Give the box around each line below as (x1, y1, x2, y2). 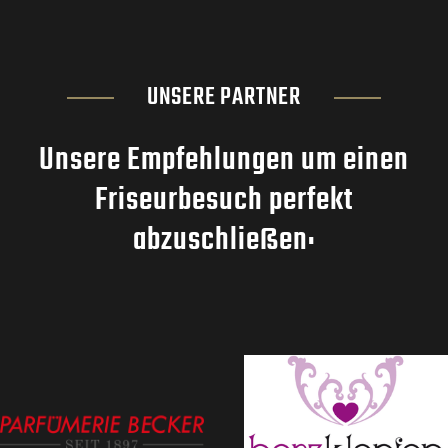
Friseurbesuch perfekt (95, 175, 353, 225)
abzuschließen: (133, 215, 315, 265)
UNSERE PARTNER (146, 78, 302, 116)
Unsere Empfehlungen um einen (39, 135, 409, 185)
